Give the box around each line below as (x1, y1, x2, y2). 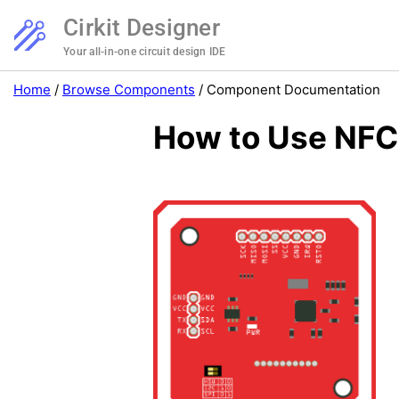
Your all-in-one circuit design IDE (63, 45, 226, 58)
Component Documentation (207, 81, 380, 98)
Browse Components (62, 81, 195, 98)
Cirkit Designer (63, 14, 220, 41)
